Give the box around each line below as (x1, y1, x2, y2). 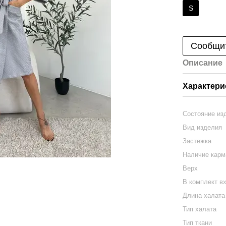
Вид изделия (183, 124, 222, 131)
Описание (183, 59, 223, 67)
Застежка (183, 137, 212, 145)
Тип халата (183, 205, 217, 213)
